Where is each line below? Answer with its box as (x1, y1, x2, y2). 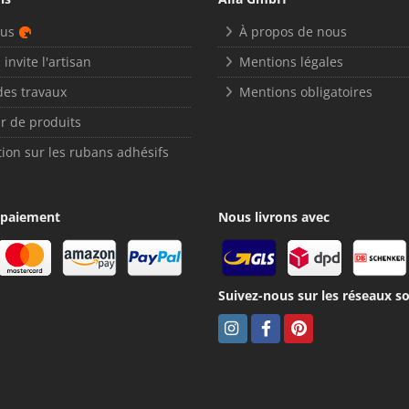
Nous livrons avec (217, 207, 330, 225)
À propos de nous (238, 22, 347, 40)
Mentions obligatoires (238, 82, 372, 100)
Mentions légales (238, 52, 343, 70)
